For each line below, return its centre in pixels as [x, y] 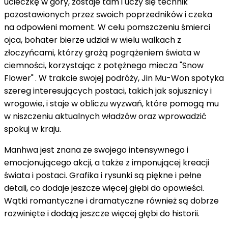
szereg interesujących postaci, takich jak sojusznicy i [108, 91]
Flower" [19, 78]
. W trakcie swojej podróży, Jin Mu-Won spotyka [130, 78]
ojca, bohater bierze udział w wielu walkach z [93, 40]
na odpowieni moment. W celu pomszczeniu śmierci [107, 27]
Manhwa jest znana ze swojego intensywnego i [96, 150]
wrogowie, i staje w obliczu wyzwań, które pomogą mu [111, 103]
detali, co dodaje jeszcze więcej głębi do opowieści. [104, 188]
